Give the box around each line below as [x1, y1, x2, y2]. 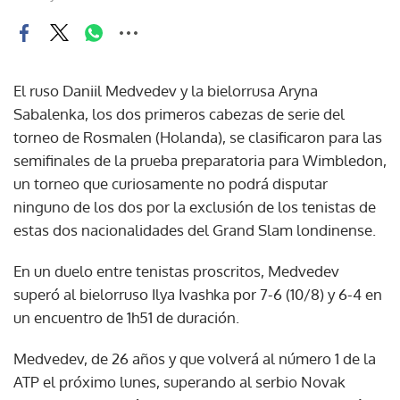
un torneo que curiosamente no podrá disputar [13, 173, 328, 193]
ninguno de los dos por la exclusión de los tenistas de [13, 196, 376, 216]
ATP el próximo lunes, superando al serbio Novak [13, 371, 346, 391]
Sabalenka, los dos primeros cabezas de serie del [13, 104, 345, 123]
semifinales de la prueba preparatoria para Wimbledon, [13, 150, 387, 170]
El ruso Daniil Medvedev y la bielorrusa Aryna [13, 80, 318, 100]
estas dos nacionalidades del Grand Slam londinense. [13, 220, 376, 239]
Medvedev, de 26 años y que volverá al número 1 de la [13, 348, 376, 368]
